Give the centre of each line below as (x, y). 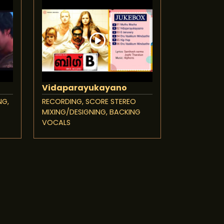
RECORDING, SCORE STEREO (89, 102)
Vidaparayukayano (84, 88)
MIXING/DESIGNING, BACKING (91, 112)
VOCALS (56, 123)
